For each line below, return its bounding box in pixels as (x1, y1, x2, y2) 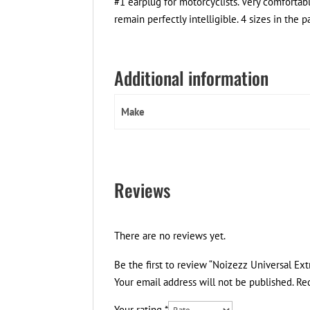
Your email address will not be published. (114, 275, 294, 289)
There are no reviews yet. (114, 229, 226, 243)
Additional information (114, 64, 269, 92)
